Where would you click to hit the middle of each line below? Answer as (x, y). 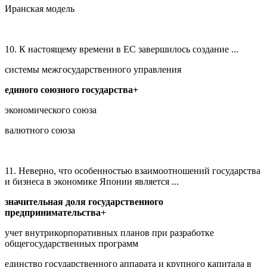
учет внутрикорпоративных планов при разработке (109, 232)
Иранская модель (40, 8)
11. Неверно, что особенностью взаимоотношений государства (133, 170)
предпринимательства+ (55, 212)
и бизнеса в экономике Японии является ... (92, 181)
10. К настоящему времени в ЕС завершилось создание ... (122, 49)
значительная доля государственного (84, 201)
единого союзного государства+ (72, 89)
